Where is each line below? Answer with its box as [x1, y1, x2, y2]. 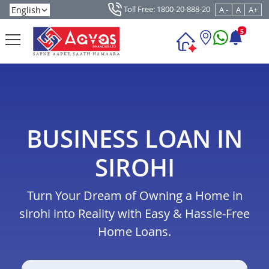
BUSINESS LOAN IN [26, 122, 243, 156]
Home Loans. [98, 223, 171, 240]
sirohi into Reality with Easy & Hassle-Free [19, 205, 250, 222]
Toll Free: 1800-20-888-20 [122, 3, 210, 14]
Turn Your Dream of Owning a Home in [26, 187, 243, 204]
